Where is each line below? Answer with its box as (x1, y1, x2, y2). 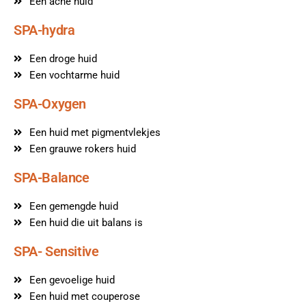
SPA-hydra (14, 21, 75, 38)
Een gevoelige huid (29, 273, 115, 286)
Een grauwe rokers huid (29, 142, 136, 155)
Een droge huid (29, 52, 97, 65)
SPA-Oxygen (14, 95, 86, 112)
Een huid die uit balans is (29, 216, 143, 229)
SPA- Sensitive (14, 242, 99, 260)
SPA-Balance (14, 169, 89, 186)
